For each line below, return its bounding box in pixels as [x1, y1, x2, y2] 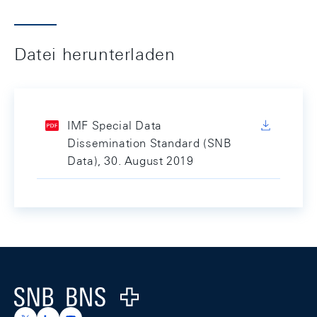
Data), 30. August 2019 [67, 154, 194, 168]
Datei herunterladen [14, 44, 175, 64]
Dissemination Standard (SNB [67, 137, 232, 150]
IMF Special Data [67, 119, 162, 132]
